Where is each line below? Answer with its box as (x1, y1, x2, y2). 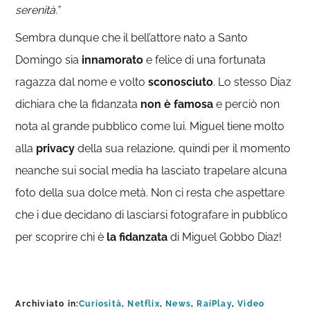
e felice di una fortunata (143, 53, 266, 66)
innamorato (82, 53, 144, 66)
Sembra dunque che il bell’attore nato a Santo (15, 31, 248, 44)
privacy (36, 142, 78, 155)
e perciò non (213, 98, 280, 111)
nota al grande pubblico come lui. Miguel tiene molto (15, 120, 285, 133)
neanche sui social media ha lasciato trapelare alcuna (15, 164, 288, 177)
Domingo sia (15, 53, 82, 66)
